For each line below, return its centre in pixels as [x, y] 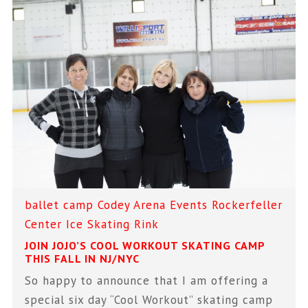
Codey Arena [132, 205]
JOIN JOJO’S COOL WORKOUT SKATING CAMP [145, 245]
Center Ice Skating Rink [92, 224]
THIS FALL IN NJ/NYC [82, 258]
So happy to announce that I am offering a [147, 280]
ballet [42, 205]
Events [189, 205]
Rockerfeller [247, 205]
